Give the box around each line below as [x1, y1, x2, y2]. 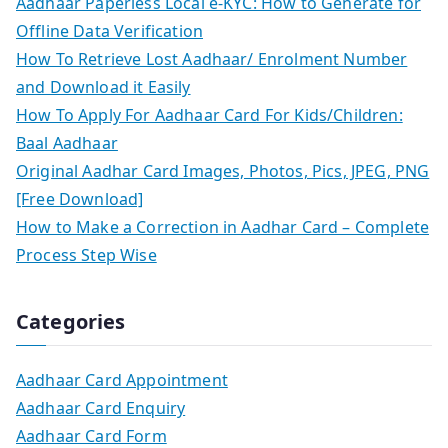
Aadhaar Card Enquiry [16, 396, 186, 419]
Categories [16, 307, 126, 335]
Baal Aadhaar [16, 131, 118, 154]
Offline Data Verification [16, 19, 204, 42]
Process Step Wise [16, 243, 157, 266]
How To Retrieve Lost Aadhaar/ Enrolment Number [16, 47, 408, 70]
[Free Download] [16, 187, 144, 210]
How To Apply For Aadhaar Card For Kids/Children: [16, 103, 403, 126]
